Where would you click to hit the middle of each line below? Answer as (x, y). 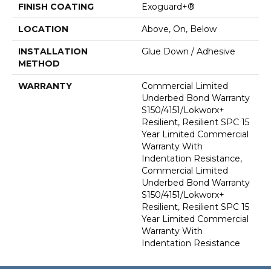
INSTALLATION (53, 52)
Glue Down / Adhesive (188, 52)
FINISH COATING (56, 7)
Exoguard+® (168, 7)
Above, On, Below (179, 29)
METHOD (39, 64)
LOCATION (43, 29)
